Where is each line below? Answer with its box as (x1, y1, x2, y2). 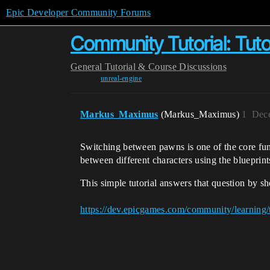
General (71, 61, 102, 72)
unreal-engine (100, 74, 142, 83)
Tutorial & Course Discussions (104, 61, 227, 72)
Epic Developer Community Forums (6, 7, 151, 17)
